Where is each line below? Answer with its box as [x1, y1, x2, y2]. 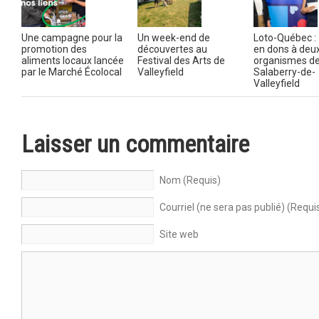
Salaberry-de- [253, 66, 315, 78]
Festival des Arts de [137, 54, 225, 66]
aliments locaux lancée [21, 54, 124, 66]
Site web [159, 228, 199, 240]
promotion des [21, 43, 87, 55]
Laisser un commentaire [21, 130, 249, 158]
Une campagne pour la [21, 31, 122, 43]
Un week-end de [137, 31, 210, 43]
